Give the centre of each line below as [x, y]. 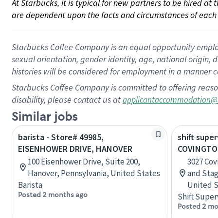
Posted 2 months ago [53, 195]
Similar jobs [45, 117]
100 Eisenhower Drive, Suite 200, [84, 162]
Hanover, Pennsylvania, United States [94, 173]
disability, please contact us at [67, 100]
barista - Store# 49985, [61, 137]
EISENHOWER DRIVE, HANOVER [75, 149]
